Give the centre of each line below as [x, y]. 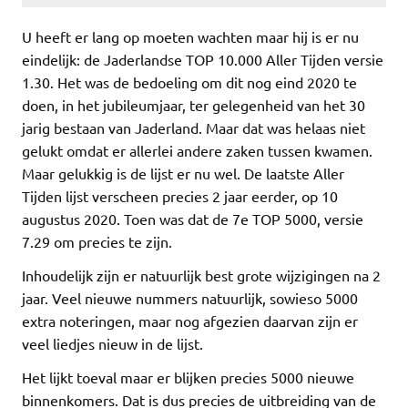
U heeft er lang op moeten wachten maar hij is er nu [190, 36]
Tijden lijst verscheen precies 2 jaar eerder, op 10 [180, 195]
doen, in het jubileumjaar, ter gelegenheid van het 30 [194, 104]
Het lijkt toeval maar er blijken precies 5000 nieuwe [188, 377]
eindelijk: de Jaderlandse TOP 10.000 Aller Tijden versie [203, 59]
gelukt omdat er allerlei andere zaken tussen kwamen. [197, 150]
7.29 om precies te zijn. [97, 241]
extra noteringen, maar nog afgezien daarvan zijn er [190, 320]
